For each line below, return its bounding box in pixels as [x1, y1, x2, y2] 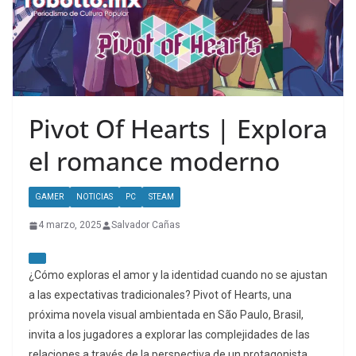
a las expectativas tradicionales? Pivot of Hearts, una [29, 288, 292, 302]
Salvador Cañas [111, 219, 180, 231]
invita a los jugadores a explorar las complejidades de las [29, 328, 310, 342]
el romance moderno [29, 144, 280, 179]
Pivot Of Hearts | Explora [29, 111, 327, 146]
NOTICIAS [76, 192, 113, 202]
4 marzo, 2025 [38, 219, 102, 231]
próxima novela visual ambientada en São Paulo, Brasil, [29, 308, 304, 322]
